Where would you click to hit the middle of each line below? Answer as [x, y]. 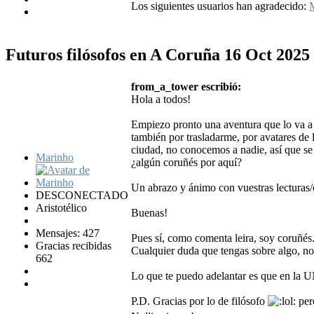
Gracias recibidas [74, 246]
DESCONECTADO [82, 196]
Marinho [55, 158]
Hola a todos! [161, 100]
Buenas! [149, 213]
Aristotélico [61, 208]
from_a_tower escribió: [186, 87]
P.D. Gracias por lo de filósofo [199, 301]
